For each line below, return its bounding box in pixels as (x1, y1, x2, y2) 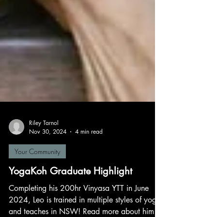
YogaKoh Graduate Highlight (9, 180, 132, 193)
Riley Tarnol (29, 134, 59, 142)
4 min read (75, 143, 103, 151)
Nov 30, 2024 (29, 143, 66, 151)
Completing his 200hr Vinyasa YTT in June (9, 199, 149, 209)
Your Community (15, 162, 60, 171)
